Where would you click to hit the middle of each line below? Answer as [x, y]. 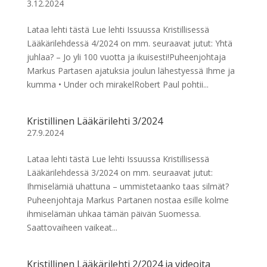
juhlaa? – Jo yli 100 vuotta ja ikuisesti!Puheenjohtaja [126, 57]
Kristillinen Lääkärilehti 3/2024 [94, 121]
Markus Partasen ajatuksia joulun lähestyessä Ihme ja [131, 71]
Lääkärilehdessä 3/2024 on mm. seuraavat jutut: [119, 173]
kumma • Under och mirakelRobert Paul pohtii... [117, 84]
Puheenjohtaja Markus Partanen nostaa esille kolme [128, 200]
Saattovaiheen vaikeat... [72, 227]
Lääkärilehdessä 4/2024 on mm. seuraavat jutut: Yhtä [129, 43]
